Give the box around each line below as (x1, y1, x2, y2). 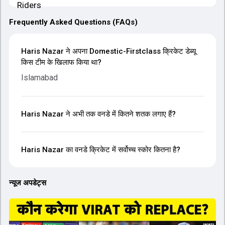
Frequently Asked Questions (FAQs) (9, 18, 138, 27)
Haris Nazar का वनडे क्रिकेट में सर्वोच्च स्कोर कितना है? (21, 145, 180, 154)
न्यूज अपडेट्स (9, 178, 46, 187)
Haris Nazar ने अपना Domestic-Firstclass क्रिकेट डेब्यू (21, 47, 196, 56)
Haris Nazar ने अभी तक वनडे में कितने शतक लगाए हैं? (21, 109, 176, 119)
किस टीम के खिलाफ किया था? (21, 58, 101, 67)
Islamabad (21, 73, 58, 82)
